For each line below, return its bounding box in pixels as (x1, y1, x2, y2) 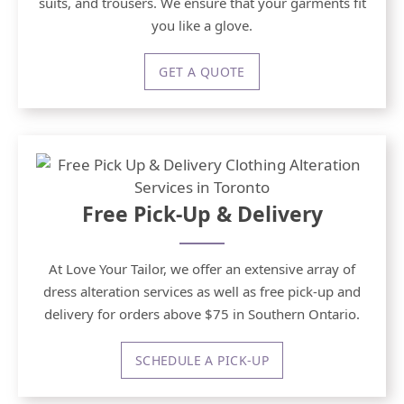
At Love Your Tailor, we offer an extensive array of (49, 260, 355, 279)
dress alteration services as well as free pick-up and (43, 282, 361, 301)
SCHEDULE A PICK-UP (134, 352, 270, 370)
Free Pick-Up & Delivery (81, 199, 323, 229)
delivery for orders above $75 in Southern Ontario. (44, 305, 360, 324)
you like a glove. (151, 16, 252, 35)
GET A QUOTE (159, 63, 245, 81)
